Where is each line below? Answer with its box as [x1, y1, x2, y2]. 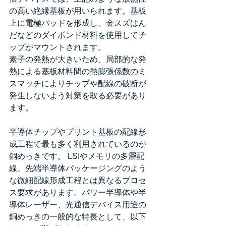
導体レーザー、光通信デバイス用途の [9, 200, 146, 209]
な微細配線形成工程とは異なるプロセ [9, 176, 146, 185]
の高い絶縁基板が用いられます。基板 [9, 7, 146, 16]
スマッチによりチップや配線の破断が [9, 79, 146, 88]
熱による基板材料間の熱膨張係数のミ [9, 67, 146, 76]
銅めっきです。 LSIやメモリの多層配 [9, 152, 144, 161]
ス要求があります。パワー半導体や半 [9, 188, 146, 197]
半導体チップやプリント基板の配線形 [9, 128, 146, 137]
